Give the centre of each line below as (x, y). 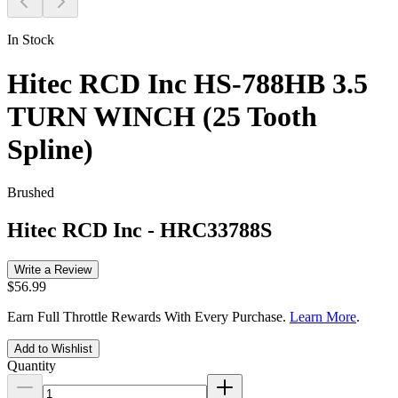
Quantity (32, 365)
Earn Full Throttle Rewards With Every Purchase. (148, 316)
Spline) (50, 149)
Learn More (323, 316)
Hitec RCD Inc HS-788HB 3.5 (187, 83)
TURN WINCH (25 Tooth (162, 116)
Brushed (31, 192)
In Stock (31, 40)
